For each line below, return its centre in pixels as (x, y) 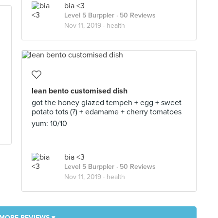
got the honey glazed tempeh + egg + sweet (107, 103)
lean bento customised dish (80, 91)
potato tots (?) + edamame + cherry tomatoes (107, 112)
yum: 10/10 (49, 124)
